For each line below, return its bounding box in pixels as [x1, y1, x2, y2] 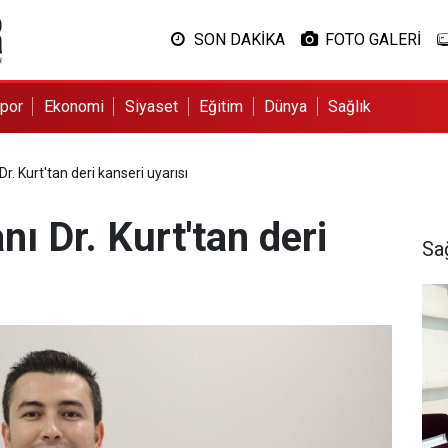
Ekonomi [43, 97, 104, 116]
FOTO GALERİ [324, 30, 421, 49]
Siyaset [124, 97, 178, 116]
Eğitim [199, 97, 244, 116]
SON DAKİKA [193, 30, 285, 49]
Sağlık [328, 97, 372, 116]
